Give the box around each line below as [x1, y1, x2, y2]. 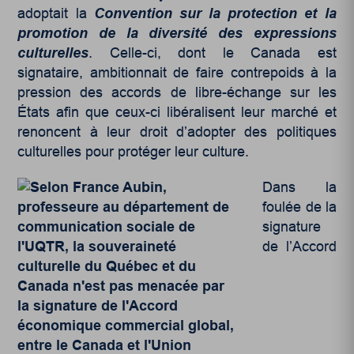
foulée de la [262, 198, 337, 215]
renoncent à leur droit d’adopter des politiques [17, 123, 337, 140]
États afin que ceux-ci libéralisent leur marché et [17, 104, 337, 120]
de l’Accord [262, 238, 337, 254]
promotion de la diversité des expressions [17, 24, 337, 41]
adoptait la [17, 5, 94, 21]
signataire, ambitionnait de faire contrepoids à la [17, 64, 337, 81]
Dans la [262, 179, 337, 195]
